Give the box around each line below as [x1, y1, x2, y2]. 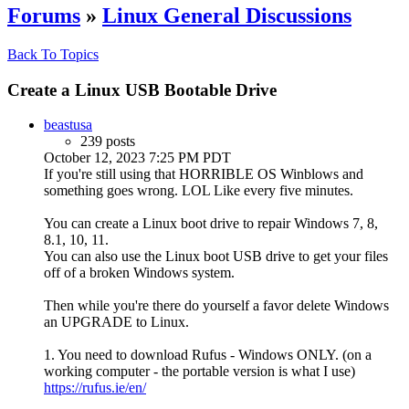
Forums [7, 3, 80, 27]
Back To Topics [7, 46, 99, 62]
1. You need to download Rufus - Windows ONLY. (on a [44, 347, 372, 363]
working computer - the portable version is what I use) [44, 363, 355, 380]
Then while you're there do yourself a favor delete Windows [44, 298, 389, 314]
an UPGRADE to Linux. [44, 314, 189, 330]
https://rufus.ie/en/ [44, 380, 146, 396]
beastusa [44, 117, 92, 133]
